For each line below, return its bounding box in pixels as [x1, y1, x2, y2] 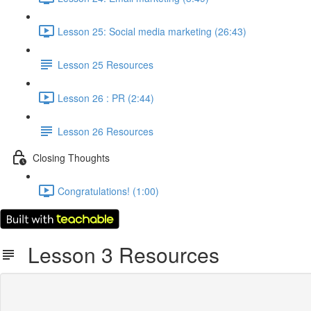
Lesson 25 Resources [58, 57, 153, 72]
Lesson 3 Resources [17, 239, 219, 269]
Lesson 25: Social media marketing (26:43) [58, 24, 246, 38]
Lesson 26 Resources [58, 124, 153, 138]
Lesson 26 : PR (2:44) [58, 90, 154, 105]
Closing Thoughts [33, 150, 110, 165]
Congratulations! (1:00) [58, 183, 159, 198]
